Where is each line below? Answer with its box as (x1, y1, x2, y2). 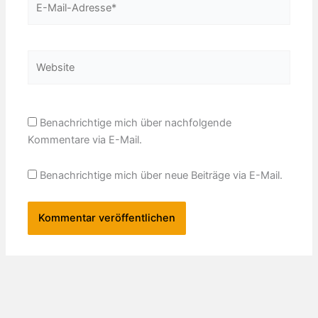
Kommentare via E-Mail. (28, 133, 143, 147)
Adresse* (27, 26, 72, 40)
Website (27, 51, 66, 65)
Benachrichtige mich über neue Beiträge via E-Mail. (40, 168, 283, 182)
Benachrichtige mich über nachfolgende (40, 116, 232, 130)
